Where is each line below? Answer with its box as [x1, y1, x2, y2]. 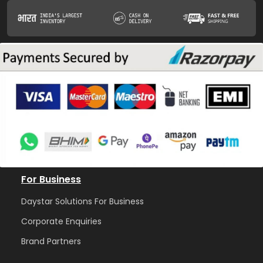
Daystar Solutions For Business [21, 195, 144, 207]
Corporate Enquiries [21, 215, 102, 227]
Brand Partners [21, 235, 81, 247]
